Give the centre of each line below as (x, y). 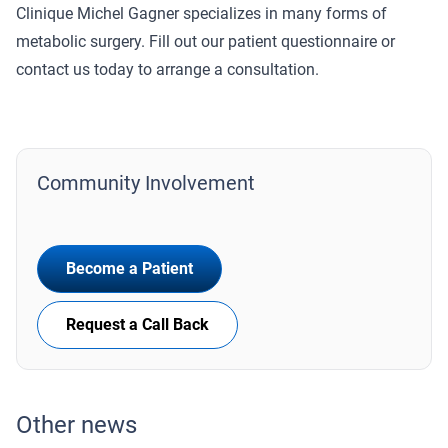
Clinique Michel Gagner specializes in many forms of (201, 13)
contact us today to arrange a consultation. (167, 69)
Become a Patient (129, 268)
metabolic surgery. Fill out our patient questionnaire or (205, 41)
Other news (76, 425)
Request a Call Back (137, 324)
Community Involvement (146, 183)
